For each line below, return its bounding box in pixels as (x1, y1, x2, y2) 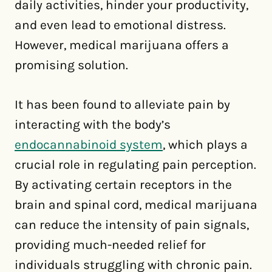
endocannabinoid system (15, 137, 163, 152)
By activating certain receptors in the (15, 177, 232, 192)
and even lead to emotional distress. (15, 18, 226, 32)
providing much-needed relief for (15, 237, 206, 252)
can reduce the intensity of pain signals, (15, 217, 249, 232)
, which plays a (163, 137, 248, 152)
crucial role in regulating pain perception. (15, 157, 256, 172)
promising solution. (15, 58, 128, 72)
